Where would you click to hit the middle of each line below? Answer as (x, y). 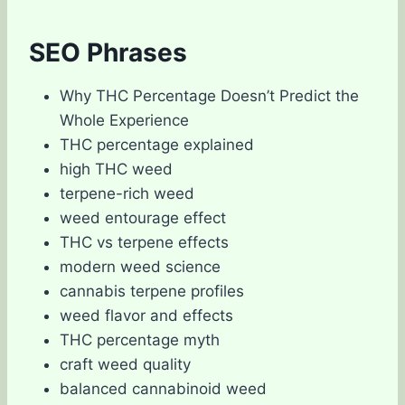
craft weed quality (125, 364)
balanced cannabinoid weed (163, 388)
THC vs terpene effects (144, 242)
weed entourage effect (143, 217)
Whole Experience (124, 120)
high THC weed (116, 169)
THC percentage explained (157, 144)
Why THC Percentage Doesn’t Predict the (209, 95)
